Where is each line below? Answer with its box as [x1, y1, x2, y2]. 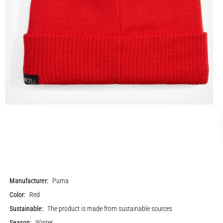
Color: [9, 190, 26, 199]
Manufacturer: [9, 176, 49, 185]
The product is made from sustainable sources [47, 204, 173, 213]
